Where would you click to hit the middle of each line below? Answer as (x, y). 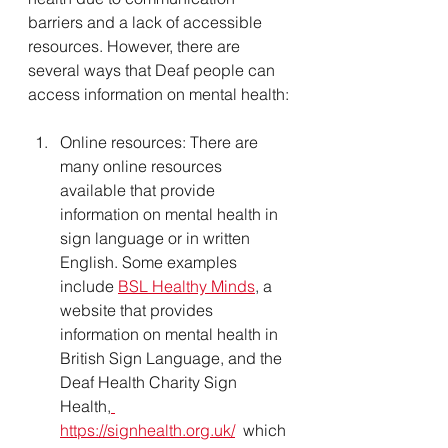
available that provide (139, 189)
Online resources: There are (161, 141)
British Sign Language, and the (173, 357)
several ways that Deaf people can (153, 69)
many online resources (143, 165)
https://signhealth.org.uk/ (147, 429)
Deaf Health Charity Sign (150, 381)
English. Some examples (150, 261)
